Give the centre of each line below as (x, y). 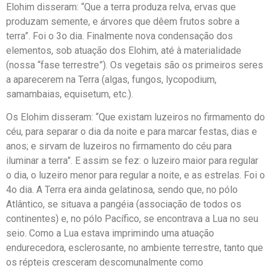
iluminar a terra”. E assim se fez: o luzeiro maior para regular (132, 161)
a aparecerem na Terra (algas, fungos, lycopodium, (111, 79)
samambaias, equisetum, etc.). (70, 94)
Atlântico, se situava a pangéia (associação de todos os (124, 204)
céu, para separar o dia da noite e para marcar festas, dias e (132, 132)
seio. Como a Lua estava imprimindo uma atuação (110, 233)
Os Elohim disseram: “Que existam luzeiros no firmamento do (135, 117)
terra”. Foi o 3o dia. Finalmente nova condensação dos (119, 36)
